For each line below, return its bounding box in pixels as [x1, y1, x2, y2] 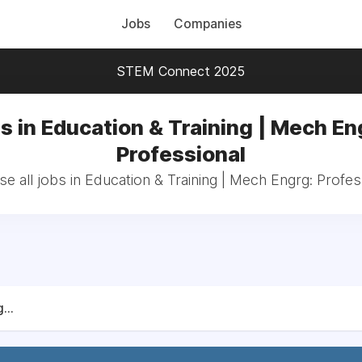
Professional [116, 141, 246, 166]
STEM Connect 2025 [117, 63, 245, 79]
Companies [173, 16, 242, 32]
